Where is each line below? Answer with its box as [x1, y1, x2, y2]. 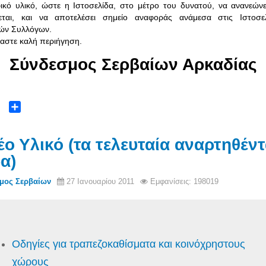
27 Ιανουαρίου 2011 [66, 177, 134, 186]
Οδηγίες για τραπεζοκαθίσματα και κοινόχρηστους [12, 238, 245, 250]
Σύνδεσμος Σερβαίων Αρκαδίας [9, 55, 257, 74]
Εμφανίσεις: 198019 [150, 177, 218, 186]
